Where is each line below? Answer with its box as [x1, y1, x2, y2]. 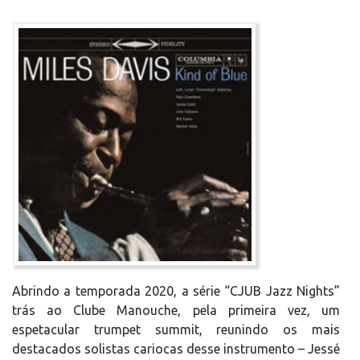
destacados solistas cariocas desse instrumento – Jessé [12, 342, 340, 356]
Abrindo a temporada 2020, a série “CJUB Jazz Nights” [12, 284, 340, 298]
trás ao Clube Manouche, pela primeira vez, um [12, 303, 340, 317]
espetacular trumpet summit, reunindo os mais [12, 322, 340, 337]
